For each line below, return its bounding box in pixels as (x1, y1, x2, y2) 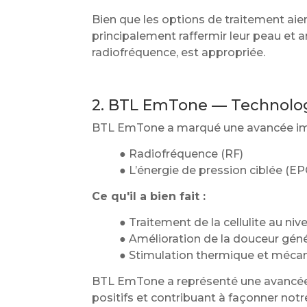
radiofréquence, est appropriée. (92, 46, 266, 60)
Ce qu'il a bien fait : (92, 189, 206, 203)
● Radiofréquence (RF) (119, 147, 244, 160)
